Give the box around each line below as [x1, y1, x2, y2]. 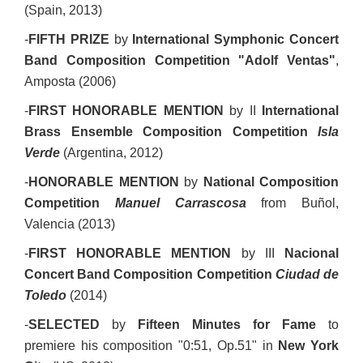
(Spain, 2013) [24, 3, 102, 17]
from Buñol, [246, 196, 339, 210]
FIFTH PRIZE [28, 32, 109, 46]
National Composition [203, 175, 339, 189]
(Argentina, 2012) [60, 146, 163, 160]
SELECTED [28, 318, 100, 331]
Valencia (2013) [24, 217, 115, 231]
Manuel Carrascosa [114, 196, 246, 210]
